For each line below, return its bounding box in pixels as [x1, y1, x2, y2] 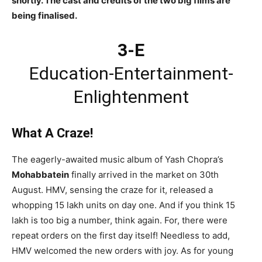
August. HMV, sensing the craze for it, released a [12, 184, 213, 195]
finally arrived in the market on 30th [69, 168, 219, 180]
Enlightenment [73, 86, 189, 107]
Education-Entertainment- [29, 63, 233, 84]
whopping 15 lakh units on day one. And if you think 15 [12, 199, 235, 211]
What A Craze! [12, 125, 93, 140]
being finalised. [12, 9, 77, 21]
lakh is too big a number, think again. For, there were [12, 214, 227, 226]
